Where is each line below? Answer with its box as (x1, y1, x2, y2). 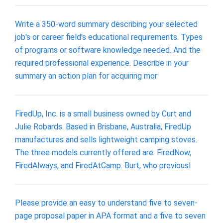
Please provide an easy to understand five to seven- (15, 198, 198, 208)
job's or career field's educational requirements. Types (15, 32, 203, 42)
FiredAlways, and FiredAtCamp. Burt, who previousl (15, 160, 191, 170)
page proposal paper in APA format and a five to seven (15, 211, 206, 221)
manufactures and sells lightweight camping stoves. (15, 134, 197, 144)
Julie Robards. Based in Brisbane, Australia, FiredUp (15, 121, 191, 131)
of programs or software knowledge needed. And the (15, 45, 201, 55)
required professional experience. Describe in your (15, 58, 189, 68)
